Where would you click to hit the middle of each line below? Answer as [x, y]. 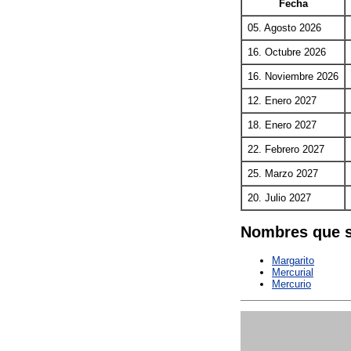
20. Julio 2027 [279, 198]
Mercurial [293, 272]
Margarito [293, 260]
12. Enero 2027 [282, 101]
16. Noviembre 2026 [293, 77]
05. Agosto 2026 [284, 28]
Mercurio [291, 284]
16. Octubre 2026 [287, 52]
